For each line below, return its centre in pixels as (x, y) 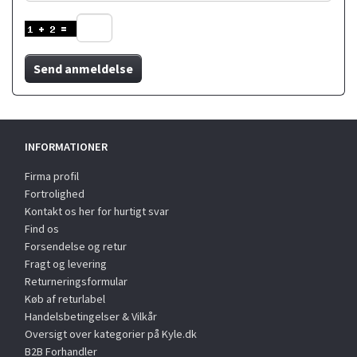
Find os (42, 228)
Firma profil (52, 176)
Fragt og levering (66, 263)
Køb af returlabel (65, 298)
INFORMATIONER (66, 146)
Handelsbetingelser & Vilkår (91, 316)
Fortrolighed (55, 193)
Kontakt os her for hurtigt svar (97, 211)
